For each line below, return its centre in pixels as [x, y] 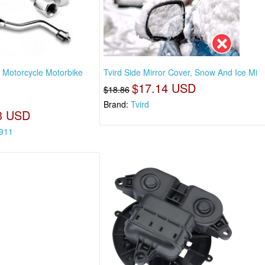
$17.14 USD [164, 88]
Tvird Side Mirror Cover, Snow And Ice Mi [181, 72]
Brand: [117, 104]
